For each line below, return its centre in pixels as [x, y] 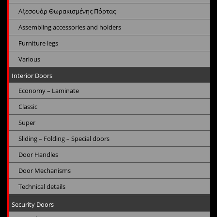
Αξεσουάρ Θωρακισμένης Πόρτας [67, 11]
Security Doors [33, 205]
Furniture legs [38, 43]
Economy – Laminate [49, 91]
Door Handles [38, 155]
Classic [28, 107]
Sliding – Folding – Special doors [64, 139]
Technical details [42, 187]
